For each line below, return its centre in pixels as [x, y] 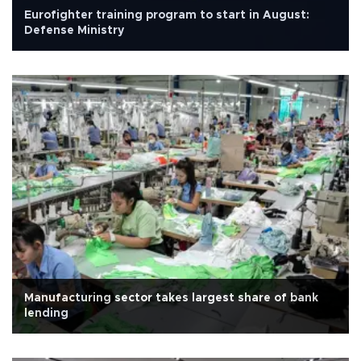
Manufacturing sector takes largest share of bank [171, 299]
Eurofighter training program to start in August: [167, 16]
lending [46, 314]
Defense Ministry [74, 31]
